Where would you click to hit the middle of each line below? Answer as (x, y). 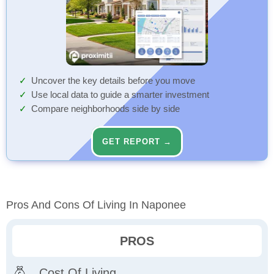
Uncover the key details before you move (113, 81)
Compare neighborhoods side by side (106, 109)
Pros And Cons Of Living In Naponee (96, 205)
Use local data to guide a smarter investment (120, 95)
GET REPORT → (137, 142)
